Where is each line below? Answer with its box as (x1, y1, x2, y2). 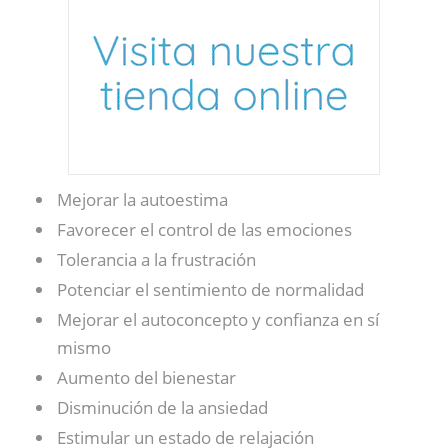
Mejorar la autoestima (57, 188, 228, 211)
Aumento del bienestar (57, 366, 236, 389)
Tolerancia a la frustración (57, 248, 256, 271)
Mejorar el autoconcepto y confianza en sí (57, 308, 379, 331)
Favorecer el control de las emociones (57, 218, 352, 241)
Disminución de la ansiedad (57, 396, 268, 419)
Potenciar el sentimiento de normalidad (57, 278, 364, 301)
